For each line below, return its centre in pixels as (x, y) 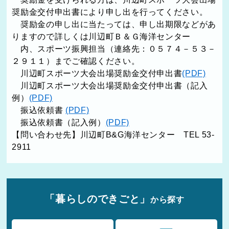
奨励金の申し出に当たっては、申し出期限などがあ (114, 24)
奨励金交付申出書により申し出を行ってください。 (110, 12)
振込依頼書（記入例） (59, 122)
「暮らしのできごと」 (97, 199)
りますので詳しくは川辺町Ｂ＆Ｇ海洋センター (101, 36)
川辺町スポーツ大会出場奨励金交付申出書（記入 (110, 85)
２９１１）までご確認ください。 (76, 61)
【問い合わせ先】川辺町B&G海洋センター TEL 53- (113, 134)
